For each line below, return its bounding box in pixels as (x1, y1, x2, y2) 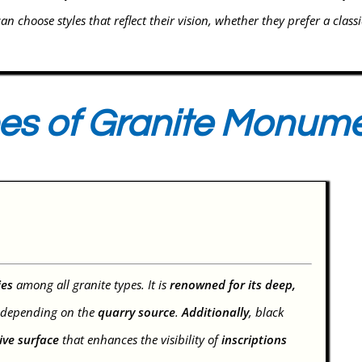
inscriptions (221, 331, 288, 348)
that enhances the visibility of (59, 331, 222, 348)
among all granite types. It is (13, 276, 170, 293)
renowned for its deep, (170, 276, 297, 293)
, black (249, 304, 284, 321)
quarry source (98, 304, 176, 321)
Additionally (182, 304, 250, 321)
